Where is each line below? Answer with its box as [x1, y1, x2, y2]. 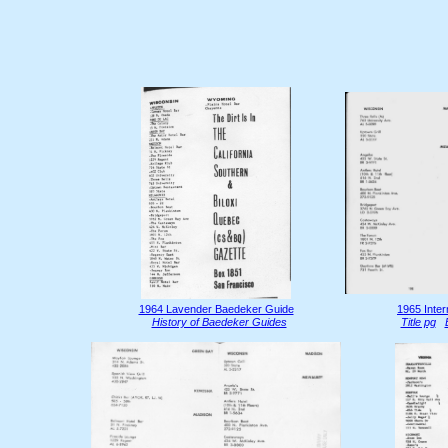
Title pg [400, 316, 436, 328]
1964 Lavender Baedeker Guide [138, 303, 294, 315]
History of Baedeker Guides [151, 316, 287, 328]
